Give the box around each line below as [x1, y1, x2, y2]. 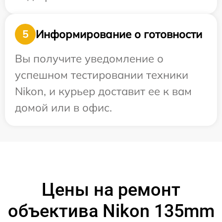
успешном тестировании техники [15, 68, 188, 82]
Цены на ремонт [42, 179, 180, 200]
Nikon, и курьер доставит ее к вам [15, 84, 192, 98]
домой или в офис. [15, 101, 112, 114]
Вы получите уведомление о [15, 52, 164, 65]
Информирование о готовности [36, 27, 202, 41]
